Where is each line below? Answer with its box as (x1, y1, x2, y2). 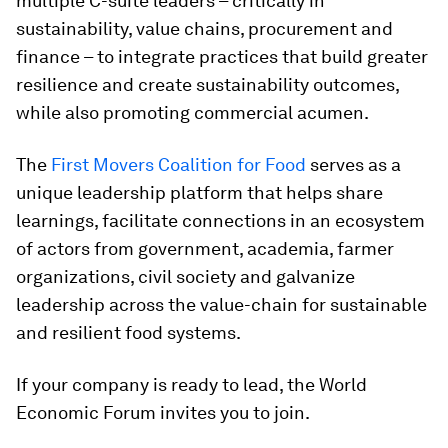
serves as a (306, 154, 401, 176)
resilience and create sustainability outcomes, (16, 74, 399, 96)
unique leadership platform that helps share (16, 182, 383, 204)
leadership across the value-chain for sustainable (16, 294, 427, 316)
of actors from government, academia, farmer (16, 238, 394, 260)
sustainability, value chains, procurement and (16, 18, 393, 40)
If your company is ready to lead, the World (16, 374, 367, 396)
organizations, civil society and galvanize (16, 266, 355, 288)
